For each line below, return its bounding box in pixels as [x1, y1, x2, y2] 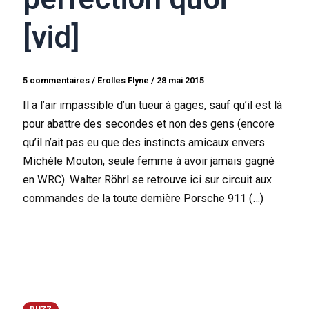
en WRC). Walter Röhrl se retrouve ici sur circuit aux [23, 172, 272, 186]
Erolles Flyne [97, 74, 152, 86]
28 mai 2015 [157, 74, 205, 86]
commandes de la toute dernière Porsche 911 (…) [23, 191, 264, 205]
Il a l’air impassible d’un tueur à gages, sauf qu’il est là [23, 98, 283, 112]
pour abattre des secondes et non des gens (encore [23, 117, 275, 130]
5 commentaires [23, 74, 90, 86]
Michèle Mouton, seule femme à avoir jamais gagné [23, 154, 275, 168]
